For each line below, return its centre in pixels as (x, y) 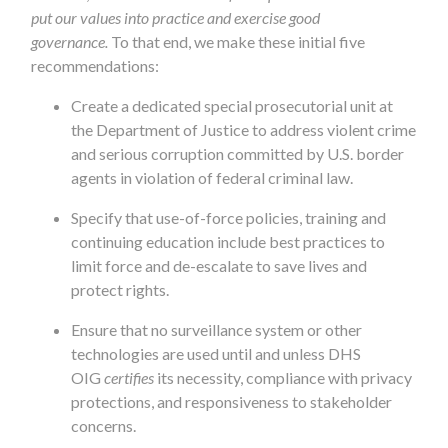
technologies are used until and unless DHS (216, 353)
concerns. (104, 425)
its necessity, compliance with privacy (283, 377)
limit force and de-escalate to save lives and (219, 265)
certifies (129, 377)
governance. (70, 41)
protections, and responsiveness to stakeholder (232, 401)
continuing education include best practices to (228, 241)
